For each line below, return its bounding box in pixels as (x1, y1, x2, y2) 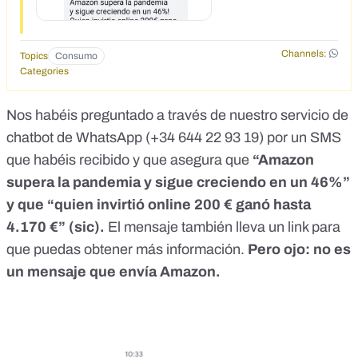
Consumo (55, 50, 97, 62)
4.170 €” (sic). (6, 219, 108, 236)
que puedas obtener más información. (6, 241, 248, 258)
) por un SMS (259, 129, 341, 146)
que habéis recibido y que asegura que (6, 152, 253, 169)
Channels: (280, 48, 327, 60)
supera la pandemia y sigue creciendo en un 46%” (6, 174, 350, 191)
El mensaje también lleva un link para (108, 219, 340, 236)
